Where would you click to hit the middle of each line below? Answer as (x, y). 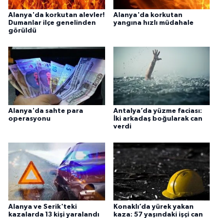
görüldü (22, 30)
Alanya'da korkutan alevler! (56, 15)
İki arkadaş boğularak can (158, 118)
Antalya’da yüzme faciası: (157, 111)
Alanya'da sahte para (46, 111)
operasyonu (29, 118)
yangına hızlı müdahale (153, 23)
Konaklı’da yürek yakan (153, 207)
